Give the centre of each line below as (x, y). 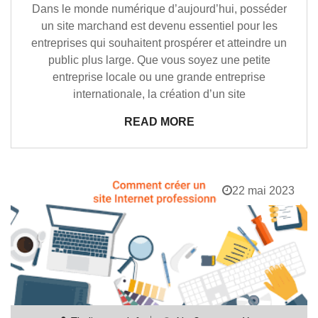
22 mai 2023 (263, 191)
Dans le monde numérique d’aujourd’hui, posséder (159, 9)
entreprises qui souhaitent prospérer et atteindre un (159, 43)
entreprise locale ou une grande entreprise (159, 77)
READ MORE (159, 122)
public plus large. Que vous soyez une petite (159, 60)
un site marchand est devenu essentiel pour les (159, 26)
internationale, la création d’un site (159, 94)
